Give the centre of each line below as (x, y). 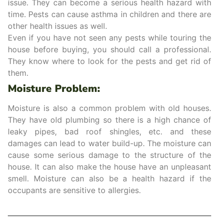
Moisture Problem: (54, 88)
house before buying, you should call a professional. (109, 49)
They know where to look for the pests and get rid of (109, 61)
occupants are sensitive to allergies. (74, 190)
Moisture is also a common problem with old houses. (109, 108)
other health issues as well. (57, 26)
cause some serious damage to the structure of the (109, 155)
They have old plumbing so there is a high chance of (109, 120)
